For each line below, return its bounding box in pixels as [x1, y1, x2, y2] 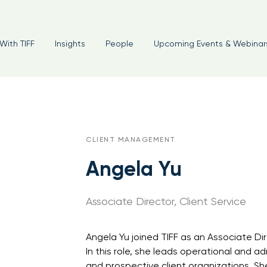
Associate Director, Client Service [86, 195, 246, 207]
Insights [54, 39, 85, 48]
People [105, 39, 133, 48]
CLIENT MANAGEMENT [86, 135, 176, 144]
